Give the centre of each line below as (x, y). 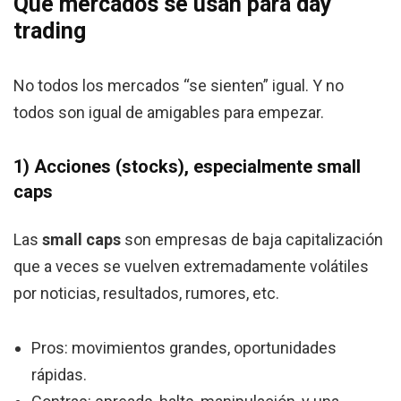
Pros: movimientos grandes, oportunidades (184, 348)
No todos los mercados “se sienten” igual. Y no (179, 86)
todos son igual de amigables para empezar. (169, 113)
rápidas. (59, 375)
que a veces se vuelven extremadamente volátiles (191, 267)
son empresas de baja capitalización (252, 240)
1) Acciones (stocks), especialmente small (187, 167)
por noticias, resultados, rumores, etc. (146, 294)
